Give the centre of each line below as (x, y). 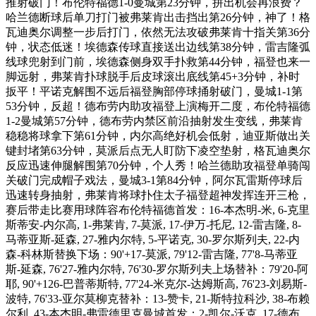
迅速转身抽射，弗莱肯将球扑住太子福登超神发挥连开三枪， (158, 195)
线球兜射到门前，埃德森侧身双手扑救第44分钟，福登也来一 (158, 61)
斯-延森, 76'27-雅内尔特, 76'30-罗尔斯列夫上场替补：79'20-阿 (157, 269)
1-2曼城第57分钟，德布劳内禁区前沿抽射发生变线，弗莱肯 (154, 121)
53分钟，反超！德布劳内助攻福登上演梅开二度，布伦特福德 (158, 106)
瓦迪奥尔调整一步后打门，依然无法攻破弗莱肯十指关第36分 (158, 32)
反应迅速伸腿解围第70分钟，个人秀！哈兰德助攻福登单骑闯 (158, 165)
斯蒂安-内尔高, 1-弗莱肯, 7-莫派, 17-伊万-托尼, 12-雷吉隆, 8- (153, 224)
